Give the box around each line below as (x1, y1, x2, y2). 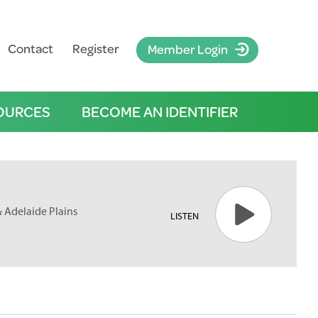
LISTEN (170, 209, 199, 222)
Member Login (147, 40, 228, 58)
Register (72, 39, 119, 57)
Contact (7, 39, 53, 57)
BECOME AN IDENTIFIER (81, 101, 238, 122)
